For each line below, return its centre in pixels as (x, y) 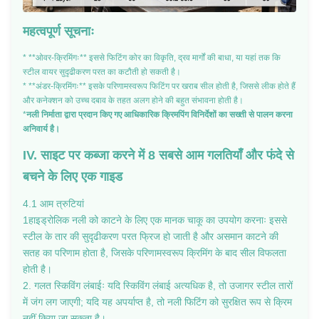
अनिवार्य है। (41, 129)
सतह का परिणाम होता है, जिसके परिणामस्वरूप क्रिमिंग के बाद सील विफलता (155, 252)
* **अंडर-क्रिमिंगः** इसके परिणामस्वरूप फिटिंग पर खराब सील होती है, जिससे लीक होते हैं (159, 86)
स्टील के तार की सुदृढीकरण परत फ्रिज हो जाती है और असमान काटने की (151, 236)
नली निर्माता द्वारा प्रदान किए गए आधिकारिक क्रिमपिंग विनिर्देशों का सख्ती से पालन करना (159, 114)
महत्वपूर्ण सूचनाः (58, 31)
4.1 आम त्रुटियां (53, 203)
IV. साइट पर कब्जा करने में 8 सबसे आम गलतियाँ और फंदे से (158, 155)
